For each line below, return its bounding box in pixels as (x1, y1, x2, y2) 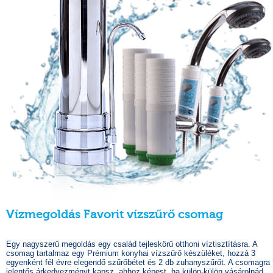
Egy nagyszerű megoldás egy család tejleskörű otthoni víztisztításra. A (6, 239, 257, 249)
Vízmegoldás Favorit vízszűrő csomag (6, 207, 223, 221)
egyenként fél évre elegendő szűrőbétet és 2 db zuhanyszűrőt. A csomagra (6, 258, 270, 267)
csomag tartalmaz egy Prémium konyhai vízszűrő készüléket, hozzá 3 (6, 249, 255, 258)
